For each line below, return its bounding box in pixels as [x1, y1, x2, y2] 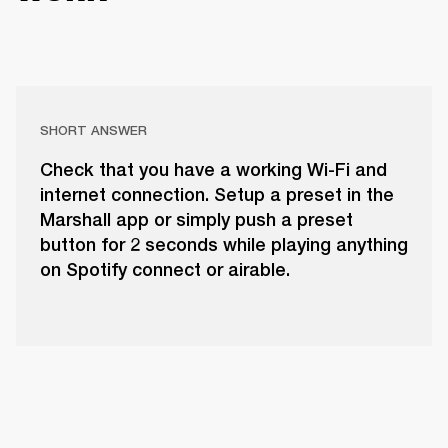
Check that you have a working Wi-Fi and [40, 159, 387, 181]
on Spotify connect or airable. [40, 259, 290, 281]
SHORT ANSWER [40, 123, 147, 139]
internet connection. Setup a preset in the [40, 184, 394, 206]
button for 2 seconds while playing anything [40, 234, 408, 256]
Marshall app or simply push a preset [40, 209, 353, 231]
